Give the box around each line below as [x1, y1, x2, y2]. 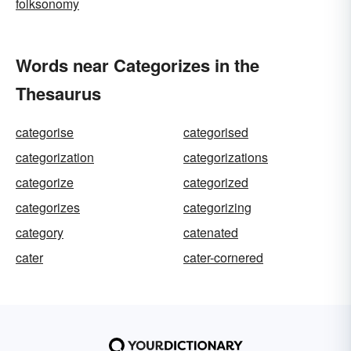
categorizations [183, 148, 268, 166]
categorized [183, 173, 248, 191]
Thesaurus [16, 81, 101, 106]
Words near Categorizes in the [16, 52, 259, 78]
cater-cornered [183, 248, 263, 266]
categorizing [183, 198, 251, 216]
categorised [183, 123, 248, 141]
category [16, 223, 63, 241]
